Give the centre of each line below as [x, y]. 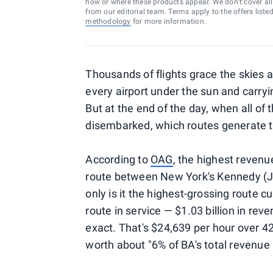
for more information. [168, 21]
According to [118, 159]
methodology [108, 21]
